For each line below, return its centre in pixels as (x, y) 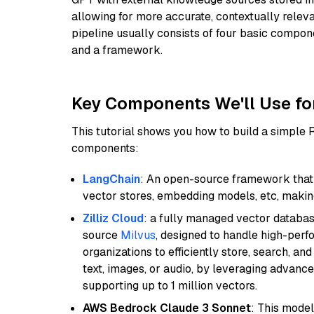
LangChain (111, 179)
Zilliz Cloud (113, 218)
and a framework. (117, 50)
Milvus (138, 235)
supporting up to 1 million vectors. (170, 286)
